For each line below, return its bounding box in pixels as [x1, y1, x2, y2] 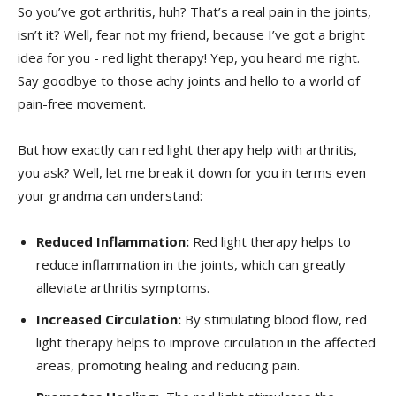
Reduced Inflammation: [36, 232, 189, 250]
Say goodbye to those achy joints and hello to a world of [18, 71, 360, 89]
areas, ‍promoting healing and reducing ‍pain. [36, 355, 300, 374]
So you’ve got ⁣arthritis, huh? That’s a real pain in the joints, [18, 2, 371, 20]
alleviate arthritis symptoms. [36, 278, 209, 296]
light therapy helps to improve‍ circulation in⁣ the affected [36, 332, 376, 351]
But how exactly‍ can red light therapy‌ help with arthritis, [18, 140, 357, 158]
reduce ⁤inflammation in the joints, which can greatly [36, 255, 346, 273]
